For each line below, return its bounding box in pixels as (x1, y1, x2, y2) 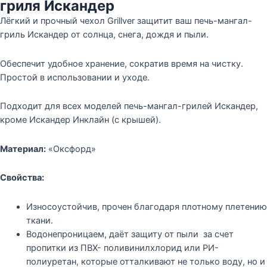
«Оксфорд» (46, 143, 96, 154)
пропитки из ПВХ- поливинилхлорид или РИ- (26, 242, 219, 253)
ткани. (26, 215, 53, 226)
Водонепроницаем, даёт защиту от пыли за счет (26, 228, 234, 240)
